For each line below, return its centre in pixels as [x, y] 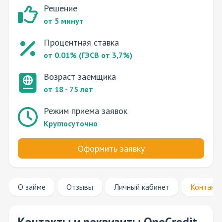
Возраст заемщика [80, 77]
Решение [60, 8]
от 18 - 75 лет [68, 89]
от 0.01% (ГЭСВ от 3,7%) [88, 55]
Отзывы [80, 187]
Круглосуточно [71, 124]
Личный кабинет [142, 187]
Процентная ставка [81, 43]
